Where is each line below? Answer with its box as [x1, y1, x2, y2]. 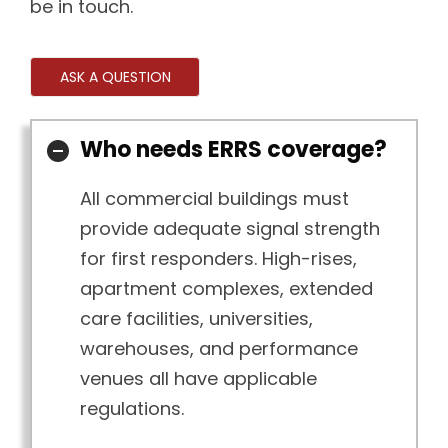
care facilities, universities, [80, 306, 313, 332]
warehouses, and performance [80, 336, 358, 362]
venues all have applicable [80, 366, 317, 392]
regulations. [80, 396, 184, 422]
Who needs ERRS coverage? [80, 134, 387, 166]
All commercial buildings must [80, 186, 349, 212]
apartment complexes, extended [80, 276, 373, 302]
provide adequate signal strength [80, 216, 380, 242]
